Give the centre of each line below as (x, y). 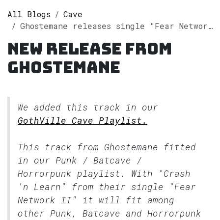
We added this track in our (88, 107)
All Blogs (29, 14)
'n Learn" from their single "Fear (107, 186)
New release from (90, 49)
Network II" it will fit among (96, 200)
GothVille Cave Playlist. (82, 120)
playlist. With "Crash (131, 173)
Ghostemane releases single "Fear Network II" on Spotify (114, 26)
